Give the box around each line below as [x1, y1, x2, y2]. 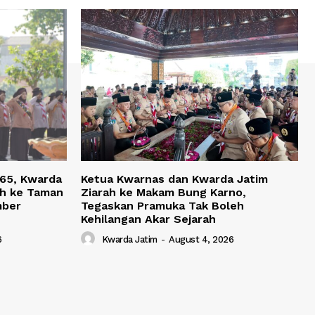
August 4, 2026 [169, 234, 233, 245]
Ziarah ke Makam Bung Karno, [81, 186, 246, 200]
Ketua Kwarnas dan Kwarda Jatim [81, 172, 268, 186]
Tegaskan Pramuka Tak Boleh [81, 199, 244, 213]
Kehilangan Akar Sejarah [81, 212, 216, 226]
